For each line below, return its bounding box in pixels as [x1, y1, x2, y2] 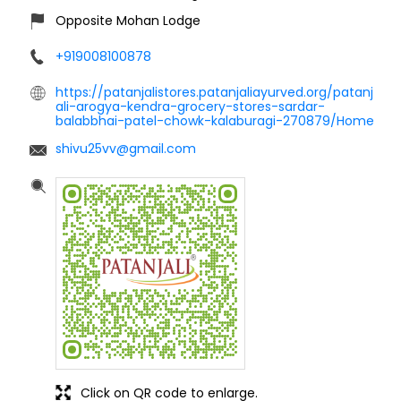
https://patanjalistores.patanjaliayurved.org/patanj [55, 82, 373, 101]
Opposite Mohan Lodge [55, 11, 200, 30]
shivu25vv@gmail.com [55, 139, 196, 158]
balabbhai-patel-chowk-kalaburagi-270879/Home [55, 111, 374, 130]
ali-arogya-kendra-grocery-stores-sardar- [55, 97, 325, 115]
